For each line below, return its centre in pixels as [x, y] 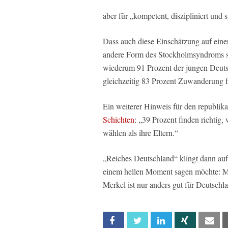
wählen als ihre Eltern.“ [140, 132]
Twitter [159, 220]
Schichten [119, 119]
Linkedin [183, 220]
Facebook [138, 220]
